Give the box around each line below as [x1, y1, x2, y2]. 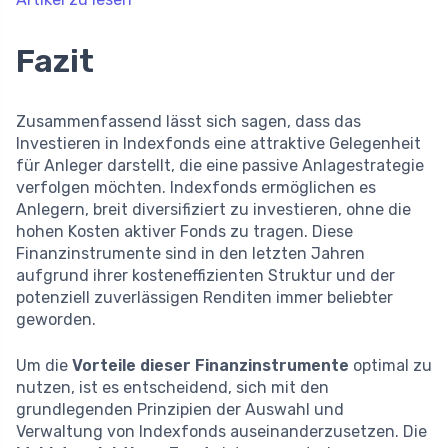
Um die [16, 356, 72, 376]
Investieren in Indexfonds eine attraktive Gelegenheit [16, 134, 421, 154]
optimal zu [349, 356, 432, 376]
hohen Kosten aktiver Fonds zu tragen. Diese [16, 222, 353, 242]
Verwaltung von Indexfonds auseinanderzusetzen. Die [16, 422, 427, 442]
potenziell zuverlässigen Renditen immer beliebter [16, 288, 393, 308]
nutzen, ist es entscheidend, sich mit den [16, 378, 329, 398]
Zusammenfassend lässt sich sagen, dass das [16, 112, 361, 132]
